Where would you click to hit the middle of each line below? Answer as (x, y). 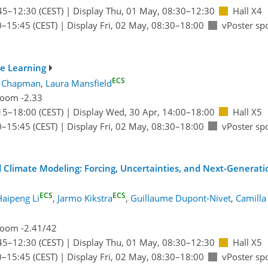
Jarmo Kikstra (85, 198)
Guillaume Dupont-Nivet (181, 198)
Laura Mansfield (78, 83)
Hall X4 (247, 11)
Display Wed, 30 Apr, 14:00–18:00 (144, 112)
